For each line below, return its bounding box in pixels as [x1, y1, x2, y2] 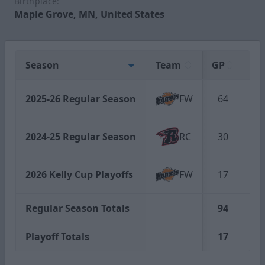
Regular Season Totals [25, 201, 130, 215]
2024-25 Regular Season [25, 130, 136, 143]
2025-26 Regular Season [25, 92, 136, 105]
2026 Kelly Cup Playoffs [25, 167, 133, 181]
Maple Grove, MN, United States [14, 7, 164, 21]
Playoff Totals [25, 230, 89, 243]
